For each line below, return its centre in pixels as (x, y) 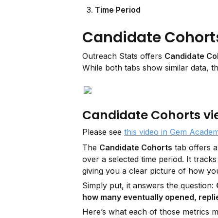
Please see (103, 132)
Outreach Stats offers (123, 56)
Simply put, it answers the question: (149, 185)
